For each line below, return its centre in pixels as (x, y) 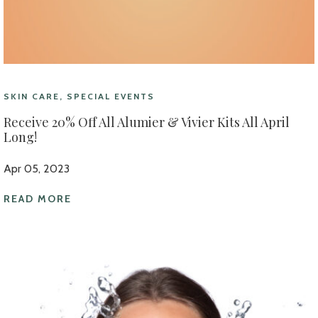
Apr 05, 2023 (37, 168)
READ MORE (38, 198)
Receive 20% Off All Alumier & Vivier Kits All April (147, 122)
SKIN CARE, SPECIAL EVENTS (79, 96)
